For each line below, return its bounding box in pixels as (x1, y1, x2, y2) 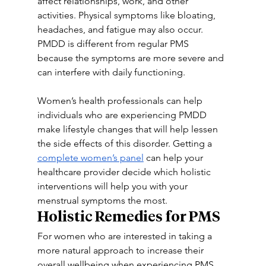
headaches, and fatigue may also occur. (37, 24, 205, 35)
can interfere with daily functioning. (37, 66, 185, 78)
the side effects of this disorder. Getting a (37, 138, 214, 149)
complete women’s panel (37, 152, 144, 163)
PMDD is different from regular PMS (37, 38, 191, 49)
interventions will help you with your (37, 180, 190, 192)
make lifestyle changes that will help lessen (37, 123, 220, 135)
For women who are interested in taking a (37, 230, 214, 242)
